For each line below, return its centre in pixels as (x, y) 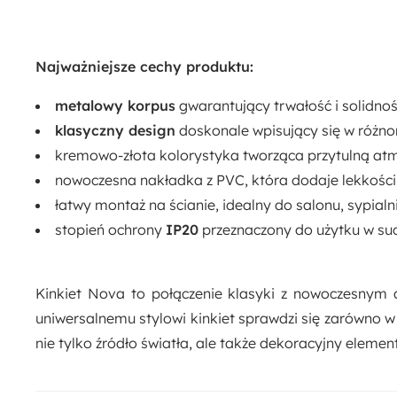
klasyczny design (115, 130)
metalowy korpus (115, 105)
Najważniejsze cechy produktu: (144, 66)
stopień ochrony (110, 230)
